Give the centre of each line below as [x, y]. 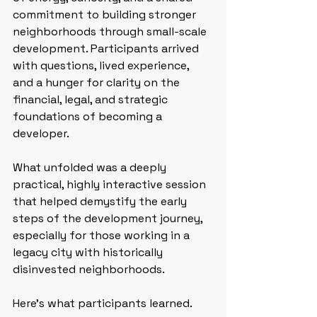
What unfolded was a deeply [91, 167]
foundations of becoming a [89, 116]
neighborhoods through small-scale [111, 31]
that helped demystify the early [101, 201]
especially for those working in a [103, 235]
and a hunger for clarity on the [98, 82]
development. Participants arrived [107, 48]
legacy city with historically [89, 252]
